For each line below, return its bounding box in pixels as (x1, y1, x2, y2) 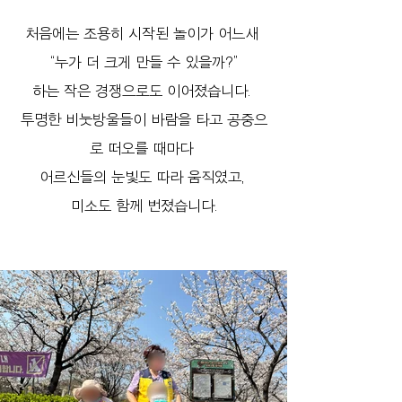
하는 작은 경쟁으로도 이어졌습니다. (32, 83, 255, 99)
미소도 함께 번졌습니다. (70, 198, 217, 214)
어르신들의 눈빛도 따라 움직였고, (39, 170, 249, 185)
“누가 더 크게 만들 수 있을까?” (49, 55, 238, 70)
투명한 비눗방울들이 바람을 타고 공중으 (20, 112, 267, 127)
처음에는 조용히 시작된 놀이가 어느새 (24, 26, 263, 41)
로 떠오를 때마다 (90, 141, 197, 156)
